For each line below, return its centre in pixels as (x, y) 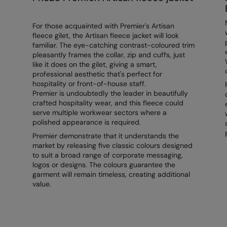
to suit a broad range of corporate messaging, (107, 155)
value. (42, 184)
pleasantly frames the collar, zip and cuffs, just (108, 55)
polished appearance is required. (86, 122)
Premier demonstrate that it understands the (105, 136)
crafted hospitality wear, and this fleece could (108, 103)
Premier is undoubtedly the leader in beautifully (110, 93)
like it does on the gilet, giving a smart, (94, 65)
